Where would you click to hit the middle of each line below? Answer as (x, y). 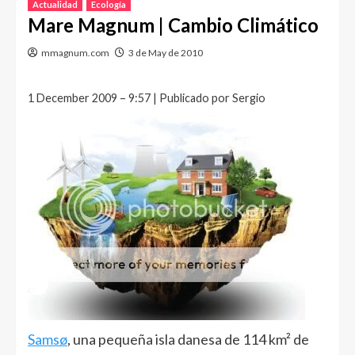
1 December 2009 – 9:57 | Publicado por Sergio (147, 98)
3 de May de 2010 (166, 53)
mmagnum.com (75, 53)
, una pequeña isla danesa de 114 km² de (188, 339)
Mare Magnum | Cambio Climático (173, 25)
